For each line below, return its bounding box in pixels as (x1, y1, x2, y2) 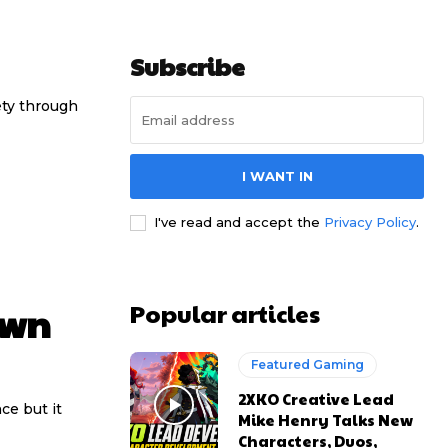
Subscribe (130, 49, 245, 84)
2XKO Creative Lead (238, 388, 395, 410)
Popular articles (130, 296, 320, 331)
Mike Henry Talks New (238, 409, 414, 431)
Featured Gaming (251, 357, 365, 373)
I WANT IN (241, 168, 313, 185)
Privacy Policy (324, 214, 416, 231)
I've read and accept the (154, 214, 324, 231)
